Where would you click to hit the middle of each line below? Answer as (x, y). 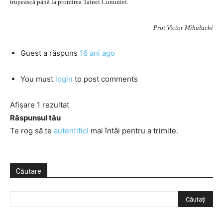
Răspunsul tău (35, 118)
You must (38, 79)
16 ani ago (97, 53)
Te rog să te (32, 131)
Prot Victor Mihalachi (183, 28)
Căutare (29, 171)
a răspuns (60, 53)
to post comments (105, 79)
